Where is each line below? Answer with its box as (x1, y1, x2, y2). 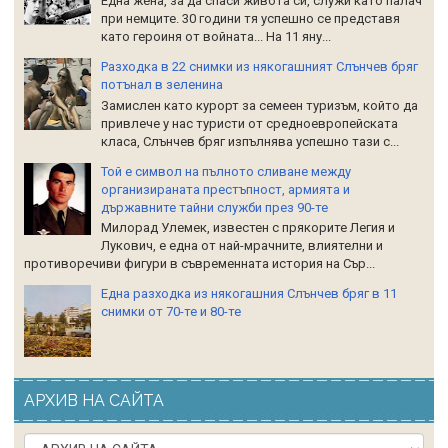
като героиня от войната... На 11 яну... (101, 29, 331, 45)
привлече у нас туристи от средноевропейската (101, 115, 398, 131)
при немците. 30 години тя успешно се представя (101, 11, 400, 27)
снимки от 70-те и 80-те (101, 304, 241, 320)
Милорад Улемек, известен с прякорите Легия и (101, 220, 395, 236)
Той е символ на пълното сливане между (101, 163, 351, 179)
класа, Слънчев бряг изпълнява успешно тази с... (101, 133, 399, 149)
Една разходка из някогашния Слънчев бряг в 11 (101, 286, 397, 302)
